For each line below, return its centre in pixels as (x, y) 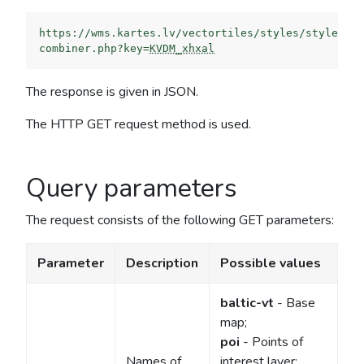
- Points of (271, 342)
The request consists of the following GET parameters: (180, 221)
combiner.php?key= (94, 49)
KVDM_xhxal (182, 49)
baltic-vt (247, 303)
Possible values (270, 264)
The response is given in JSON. (112, 92)
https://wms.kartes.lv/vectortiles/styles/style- (192, 33)
